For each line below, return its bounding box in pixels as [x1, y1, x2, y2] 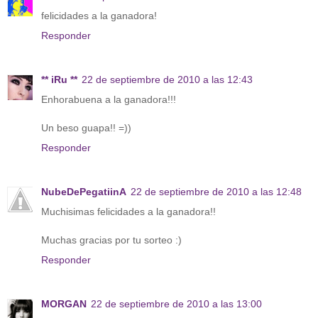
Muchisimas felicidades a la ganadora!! [41, 205, 216, 217]
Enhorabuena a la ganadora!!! [41, 93, 176, 105]
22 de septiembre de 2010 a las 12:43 [82, 73, 253, 85]
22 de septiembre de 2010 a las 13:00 [91, 297, 262, 309]
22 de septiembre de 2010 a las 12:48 [131, 185, 302, 197]
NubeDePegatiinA [41, 185, 126, 197]
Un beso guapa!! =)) [41, 121, 131, 133]
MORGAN [41, 297, 87, 309]
